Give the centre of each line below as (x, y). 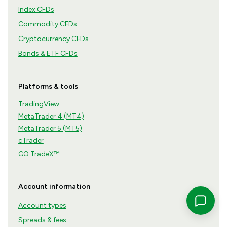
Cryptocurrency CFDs (53, 39)
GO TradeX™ (39, 154)
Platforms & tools (48, 87)
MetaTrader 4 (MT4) (51, 117)
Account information (54, 187)
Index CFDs (36, 10)
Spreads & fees (42, 220)
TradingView (39, 104)
